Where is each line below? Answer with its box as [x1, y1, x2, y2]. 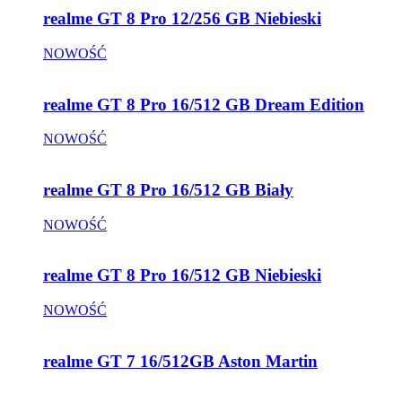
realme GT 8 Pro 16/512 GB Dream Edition [43, 94, 364, 114]
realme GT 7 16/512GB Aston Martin [43, 351, 318, 371]
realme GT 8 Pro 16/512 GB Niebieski [43, 266, 321, 285]
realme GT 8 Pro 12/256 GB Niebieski [43, 9, 321, 29]
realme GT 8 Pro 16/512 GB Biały [43, 180, 293, 200]
